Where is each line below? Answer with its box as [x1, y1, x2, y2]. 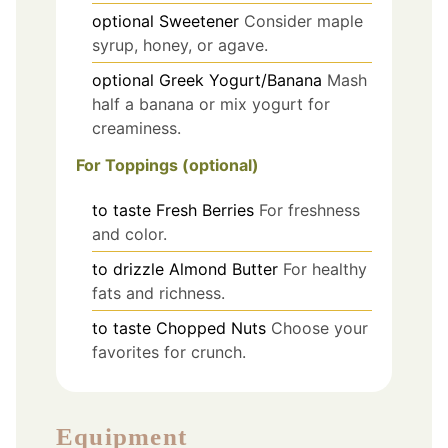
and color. [92, 224, 167, 245]
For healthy [283, 259, 367, 280]
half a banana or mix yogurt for [92, 94, 330, 115]
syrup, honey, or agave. [92, 35, 268, 56]
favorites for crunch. [92, 342, 246, 363]
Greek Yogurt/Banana [159, 70, 322, 91]
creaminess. [92, 118, 181, 139]
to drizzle [92, 259, 164, 280]
